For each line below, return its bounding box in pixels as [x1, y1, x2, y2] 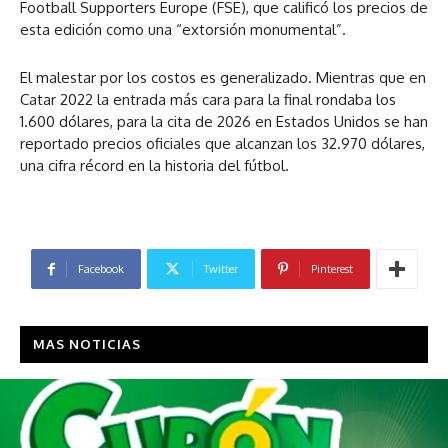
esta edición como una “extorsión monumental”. [20, 20, 346, 40]
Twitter [203, 262, 238, 277]
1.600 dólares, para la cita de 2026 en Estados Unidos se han [20, 112, 428, 132]
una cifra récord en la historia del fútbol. [20, 156, 289, 176]
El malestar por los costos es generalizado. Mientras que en [20, 68, 426, 88]
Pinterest [310, 262, 353, 277]
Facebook [77, 262, 124, 277]
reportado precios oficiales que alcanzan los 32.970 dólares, [20, 134, 425, 154]
